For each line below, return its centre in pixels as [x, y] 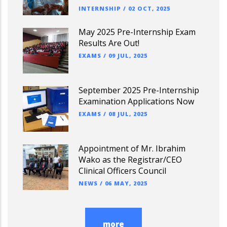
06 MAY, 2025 [126, 183]
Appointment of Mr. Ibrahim [132, 148]
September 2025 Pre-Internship [139, 90]
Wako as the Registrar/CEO [130, 160]
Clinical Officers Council [122, 171]
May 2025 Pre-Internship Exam [137, 32]
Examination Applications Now [136, 101]
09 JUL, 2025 [128, 55]
